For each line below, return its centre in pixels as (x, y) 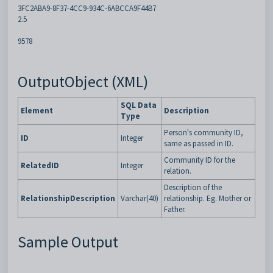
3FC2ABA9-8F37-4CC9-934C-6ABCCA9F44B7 (87, 8)
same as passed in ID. (199, 144)
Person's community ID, (204, 133)
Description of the (193, 187)
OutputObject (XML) (83, 81)
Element (37, 111)
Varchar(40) (140, 198)
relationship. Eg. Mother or (207, 198)
